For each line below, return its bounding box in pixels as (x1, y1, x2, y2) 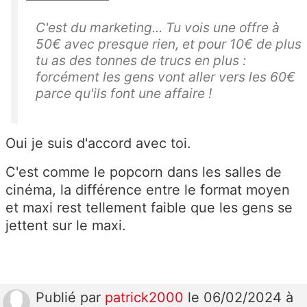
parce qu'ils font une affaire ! (36, 84, 212, 101)
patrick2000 (105, 288, 188, 306)
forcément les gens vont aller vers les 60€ (36, 68, 295, 85)
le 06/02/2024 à (188, 288, 293, 306)
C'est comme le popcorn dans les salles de (5, 163, 282, 180)
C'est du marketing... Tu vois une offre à (36, 19, 280, 36)
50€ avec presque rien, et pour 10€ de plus (36, 35, 302, 52)
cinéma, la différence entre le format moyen (5, 181, 290, 198)
